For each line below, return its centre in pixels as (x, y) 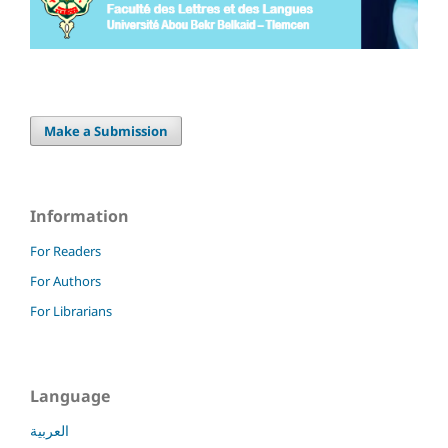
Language (70, 395)
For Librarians (71, 310)
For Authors (65, 280)
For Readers (65, 250)
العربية (49, 430)
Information (79, 215)
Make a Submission (106, 130)
